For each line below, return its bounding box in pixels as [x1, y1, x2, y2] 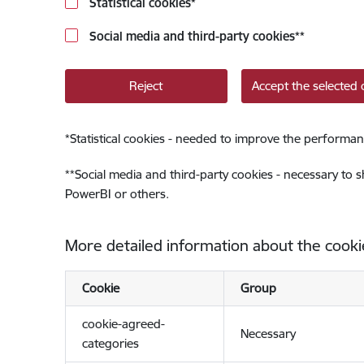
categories [81, 336, 139, 351]
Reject [129, 78, 162, 93]
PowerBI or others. [64, 186, 169, 201]
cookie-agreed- [81, 316, 165, 331]
